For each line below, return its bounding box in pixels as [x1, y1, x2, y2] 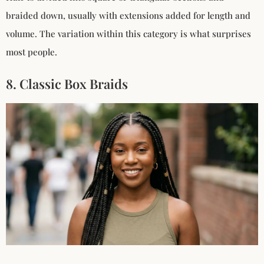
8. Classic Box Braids [6, 75, 128, 93]
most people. [6, 46, 57, 58]
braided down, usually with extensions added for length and [6, 9, 250, 22]
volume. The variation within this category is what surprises [6, 28, 251, 40]
